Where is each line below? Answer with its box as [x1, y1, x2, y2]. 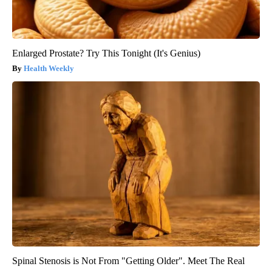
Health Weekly [24, 63, 74, 73]
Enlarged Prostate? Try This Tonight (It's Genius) [12, 47, 200, 58]
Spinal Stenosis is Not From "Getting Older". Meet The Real [12, 255, 245, 266]
